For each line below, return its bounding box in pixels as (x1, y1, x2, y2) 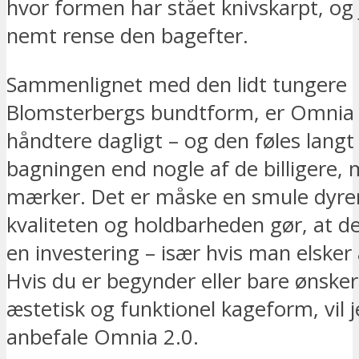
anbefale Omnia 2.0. (6, 322, 199, 351)
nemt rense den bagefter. (6, 22, 248, 50)
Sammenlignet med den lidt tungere (6, 70, 347, 99)
